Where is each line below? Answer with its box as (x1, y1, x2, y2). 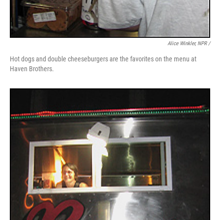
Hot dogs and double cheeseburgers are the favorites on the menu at (10, 55, 196, 63)
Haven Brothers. (10, 65, 54, 73)
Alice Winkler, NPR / (167, 40, 210, 47)
